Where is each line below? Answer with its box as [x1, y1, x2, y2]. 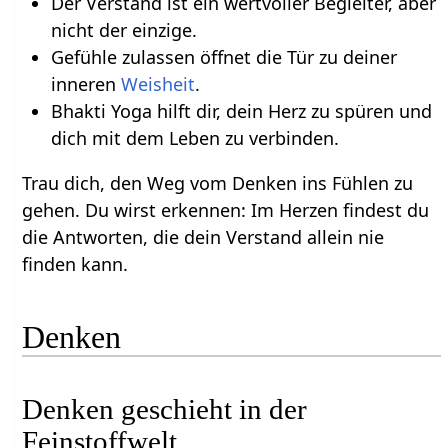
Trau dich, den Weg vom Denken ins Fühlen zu [22, 171, 414, 196]
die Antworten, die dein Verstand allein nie [22, 225, 385, 250]
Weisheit [120, 72, 195, 97]
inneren [50, 72, 121, 97]
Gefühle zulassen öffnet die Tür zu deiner [50, 45, 397, 70]
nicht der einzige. [50, 18, 197, 43]
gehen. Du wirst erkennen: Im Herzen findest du [22, 198, 430, 223]
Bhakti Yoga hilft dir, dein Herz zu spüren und [50, 99, 432, 124]
